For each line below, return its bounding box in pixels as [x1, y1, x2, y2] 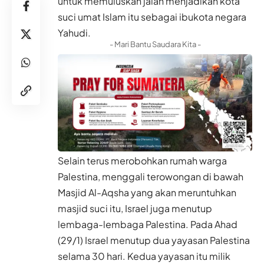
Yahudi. [58, 27, 91, 39]
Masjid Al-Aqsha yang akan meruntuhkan [58, 186, 236, 199]
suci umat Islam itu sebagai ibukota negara [58, 11, 246, 24]
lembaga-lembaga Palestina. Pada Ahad [58, 218, 237, 231]
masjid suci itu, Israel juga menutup [58, 202, 212, 215]
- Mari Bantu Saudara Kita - [109, 39, 201, 49]
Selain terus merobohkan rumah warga [58, 154, 227, 167]
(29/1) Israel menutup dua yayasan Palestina [58, 234, 250, 247]
